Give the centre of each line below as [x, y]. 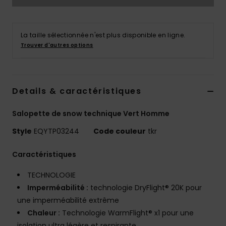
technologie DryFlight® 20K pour [145, 188]
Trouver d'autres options [57, 45]
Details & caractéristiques [77, 91]
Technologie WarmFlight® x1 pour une [127, 213]
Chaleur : [44, 213]
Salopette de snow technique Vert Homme [91, 114]
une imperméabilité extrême [68, 201]
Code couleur [120, 131]
